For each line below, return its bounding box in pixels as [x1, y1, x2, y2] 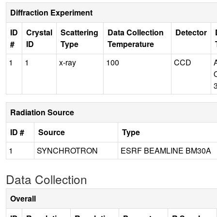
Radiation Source [10, 106, 74, 118]
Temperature [108, 38, 154, 49]
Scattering [61, 26, 98, 38]
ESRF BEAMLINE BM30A [121, 144, 211, 156]
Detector [175, 26, 207, 38]
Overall [10, 192, 36, 204]
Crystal [26, 26, 52, 38]
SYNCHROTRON [37, 144, 98, 156]
